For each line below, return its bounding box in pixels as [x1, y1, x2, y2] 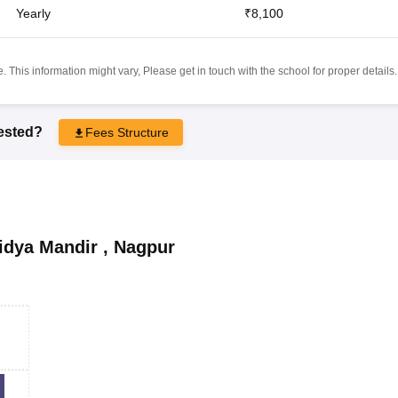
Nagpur [113, 236, 175, 257]
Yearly [15, 5, 51, 20]
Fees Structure [84, 124, 169, 139]
